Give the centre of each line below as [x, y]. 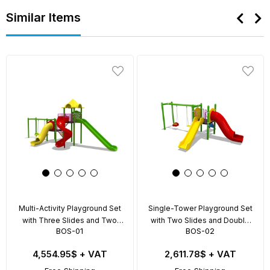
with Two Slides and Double [200, 221]
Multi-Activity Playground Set [70, 209]
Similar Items [43, 17]
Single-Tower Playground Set [200, 209]
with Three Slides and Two [70, 221]
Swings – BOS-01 [70, 233]
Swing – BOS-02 [200, 233]
